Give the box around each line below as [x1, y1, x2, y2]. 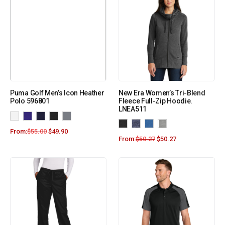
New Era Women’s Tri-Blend [119, 89, 205, 97]
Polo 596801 [10, 97, 50, 105]
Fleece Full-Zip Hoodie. [119, 97, 193, 105]
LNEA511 [119, 105, 147, 114]
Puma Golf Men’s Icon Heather [10, 89, 104, 97]
